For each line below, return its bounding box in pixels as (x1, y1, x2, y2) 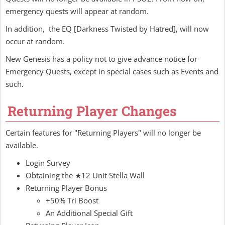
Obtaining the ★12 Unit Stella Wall (26, 170, 145, 180)
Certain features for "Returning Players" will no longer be (6, 128, 201, 138)
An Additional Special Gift (46, 208, 133, 218)
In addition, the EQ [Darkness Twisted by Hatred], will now (6, 24, 209, 34)
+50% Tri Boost (46, 195, 98, 205)
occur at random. (6, 36, 65, 46)
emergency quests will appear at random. (6, 6, 149, 16)
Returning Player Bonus (26, 183, 107, 193)
